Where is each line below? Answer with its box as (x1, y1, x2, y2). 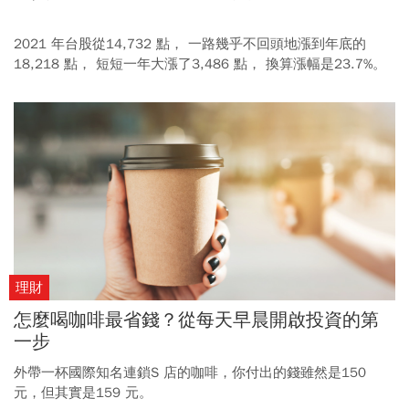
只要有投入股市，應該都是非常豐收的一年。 (14, 75, 288, 92)
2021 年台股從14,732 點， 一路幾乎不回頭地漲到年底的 (14, 35, 366, 52)
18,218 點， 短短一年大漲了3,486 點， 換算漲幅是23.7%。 (14, 55, 386, 72)
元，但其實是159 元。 (14, 384, 152, 402)
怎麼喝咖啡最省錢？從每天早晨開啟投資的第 (14, 309, 379, 332)
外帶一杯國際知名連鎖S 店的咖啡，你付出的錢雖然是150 (14, 364, 366, 382)
